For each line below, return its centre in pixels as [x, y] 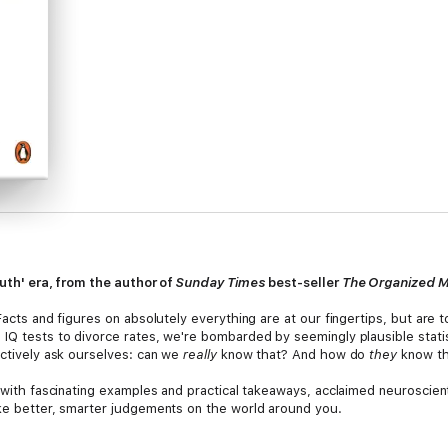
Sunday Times [221, 282]
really [200, 354]
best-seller [303, 282]
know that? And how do [293, 354]
